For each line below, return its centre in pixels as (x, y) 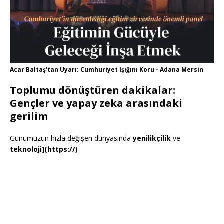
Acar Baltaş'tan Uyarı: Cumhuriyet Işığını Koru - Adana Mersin (107, 70)
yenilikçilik (152, 138)
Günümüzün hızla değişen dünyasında (71, 138)
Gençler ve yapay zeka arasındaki (96, 103)
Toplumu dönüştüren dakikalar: (93, 90)
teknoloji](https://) (44, 149)
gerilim (29, 116)
